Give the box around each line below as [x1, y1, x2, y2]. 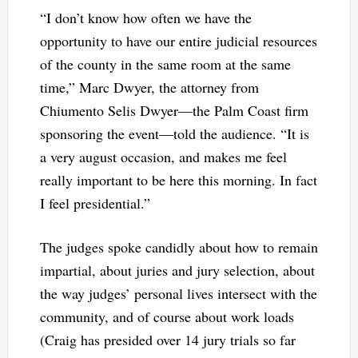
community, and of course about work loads [39, 307, 294, 327]
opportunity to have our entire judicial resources [39, 31, 317, 51]
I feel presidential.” [39, 193, 150, 213]
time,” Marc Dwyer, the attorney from [39, 78, 259, 97]
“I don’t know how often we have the [39, 8, 252, 28]
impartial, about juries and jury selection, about [39, 261, 315, 280]
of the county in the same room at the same [39, 54, 291, 74]
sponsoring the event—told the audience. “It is [39, 124, 309, 144]
